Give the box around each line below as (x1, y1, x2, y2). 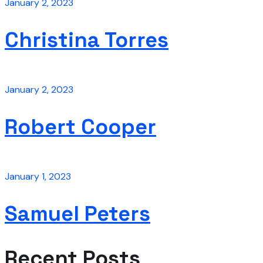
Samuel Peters (5, 200, 150, 227)
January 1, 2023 (5, 170, 71, 183)
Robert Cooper (5, 113, 156, 140)
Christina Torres (5, 26, 168, 54)
